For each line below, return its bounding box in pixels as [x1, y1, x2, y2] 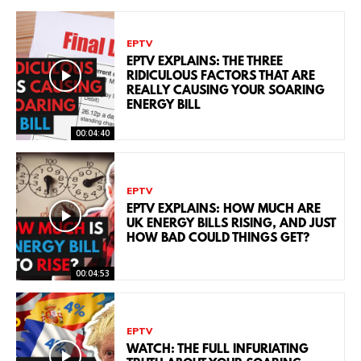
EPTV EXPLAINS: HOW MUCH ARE [127, 201, 322, 217]
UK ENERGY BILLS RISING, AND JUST [127, 216, 337, 231]
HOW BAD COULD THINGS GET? [127, 230, 310, 246]
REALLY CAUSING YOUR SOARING [127, 83, 326, 98]
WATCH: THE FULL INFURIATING [127, 342, 309, 357]
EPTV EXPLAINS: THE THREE [127, 54, 284, 69]
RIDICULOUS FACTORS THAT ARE [127, 68, 316, 84]
